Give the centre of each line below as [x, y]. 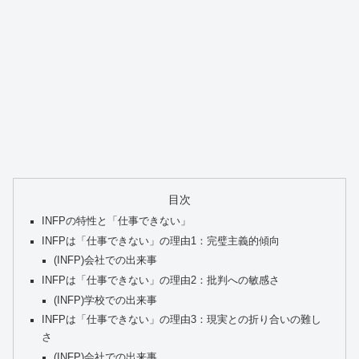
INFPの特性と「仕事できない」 [117, 222]
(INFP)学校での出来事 [106, 300]
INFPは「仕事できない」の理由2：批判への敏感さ [161, 280]
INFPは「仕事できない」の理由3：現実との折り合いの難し [182, 320]
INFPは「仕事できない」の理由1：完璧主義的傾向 [161, 241]
